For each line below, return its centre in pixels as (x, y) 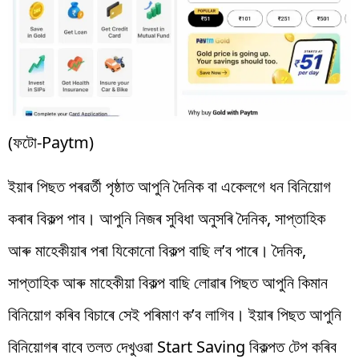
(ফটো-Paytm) (51, 143)
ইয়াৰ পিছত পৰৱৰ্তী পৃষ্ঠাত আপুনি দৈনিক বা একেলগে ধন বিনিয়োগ (169, 187)
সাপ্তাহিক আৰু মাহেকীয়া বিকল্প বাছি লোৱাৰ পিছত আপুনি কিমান (168, 283)
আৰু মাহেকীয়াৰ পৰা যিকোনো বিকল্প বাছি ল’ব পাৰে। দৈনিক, (157, 251)
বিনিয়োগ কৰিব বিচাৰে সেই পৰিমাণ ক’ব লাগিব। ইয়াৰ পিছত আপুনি (175, 315)
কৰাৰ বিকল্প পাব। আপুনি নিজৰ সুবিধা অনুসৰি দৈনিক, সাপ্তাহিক (167, 219)
